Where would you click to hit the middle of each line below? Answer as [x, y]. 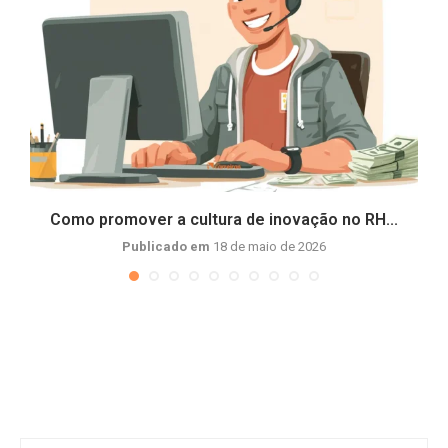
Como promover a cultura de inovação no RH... [224, 219]
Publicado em [167, 246]
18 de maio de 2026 [269, 246]
